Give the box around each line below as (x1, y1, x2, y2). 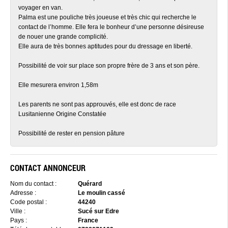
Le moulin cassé (76, 189, 125, 196)
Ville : (10, 208, 25, 215)
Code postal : (10, 198, 47, 206)
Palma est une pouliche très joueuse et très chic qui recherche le (18, 14, 196, 21)
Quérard (76, 180, 102, 187)
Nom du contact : (10, 180, 56, 187)
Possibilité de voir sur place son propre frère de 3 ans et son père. (18, 62, 199, 69)
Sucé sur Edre (76, 208, 119, 215)
